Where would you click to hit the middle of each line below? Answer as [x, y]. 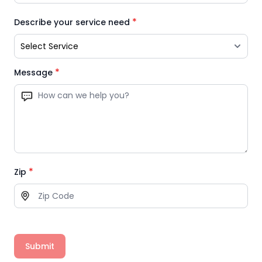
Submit [40, 247]
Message [33, 73]
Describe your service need [72, 23]
